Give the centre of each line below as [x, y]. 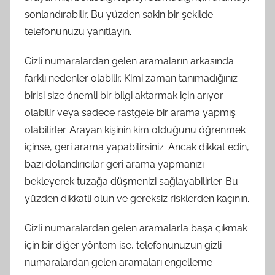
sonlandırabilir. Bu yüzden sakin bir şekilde [119, 14]
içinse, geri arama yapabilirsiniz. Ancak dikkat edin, [137, 147]
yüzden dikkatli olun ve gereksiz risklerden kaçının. [137, 199]
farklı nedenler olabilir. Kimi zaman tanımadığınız [131, 78]
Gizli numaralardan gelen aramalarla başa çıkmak [136, 228]
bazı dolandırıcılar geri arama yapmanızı [114, 164]
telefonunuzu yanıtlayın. [78, 32]
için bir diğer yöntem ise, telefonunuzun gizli [123, 245]
